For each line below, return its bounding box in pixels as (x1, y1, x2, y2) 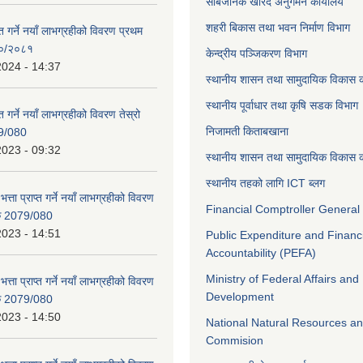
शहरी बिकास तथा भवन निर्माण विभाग (206, 21, 350, 34)
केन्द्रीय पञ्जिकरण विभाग (206, 47, 307, 60)
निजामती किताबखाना (206, 125, 288, 138)
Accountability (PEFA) (206, 246, 316, 259)
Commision (206, 334, 263, 347)
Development (206, 290, 274, 303)
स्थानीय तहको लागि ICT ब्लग (206, 177, 325, 190)
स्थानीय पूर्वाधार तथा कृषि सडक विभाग (206, 99, 358, 112)
